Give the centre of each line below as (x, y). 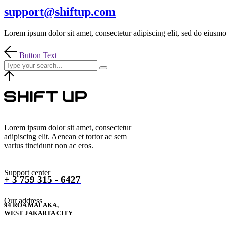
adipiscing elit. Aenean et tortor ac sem (65, 136)
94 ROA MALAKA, (31, 205)
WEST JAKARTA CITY (38, 213)
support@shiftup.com (60, 11)
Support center (27, 172)
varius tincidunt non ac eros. (49, 145)
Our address (23, 200)
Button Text (38, 55)
